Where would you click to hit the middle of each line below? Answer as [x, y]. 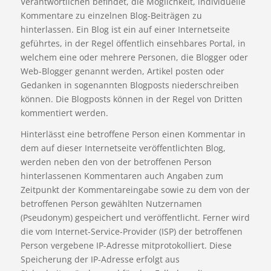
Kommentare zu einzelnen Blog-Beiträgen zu [111, 16]
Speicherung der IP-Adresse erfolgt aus [100, 260]
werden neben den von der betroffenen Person [116, 162]
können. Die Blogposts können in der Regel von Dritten [131, 99]
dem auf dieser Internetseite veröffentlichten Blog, [123, 148]
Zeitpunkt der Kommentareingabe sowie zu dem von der [135, 190]
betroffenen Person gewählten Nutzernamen [111, 204]
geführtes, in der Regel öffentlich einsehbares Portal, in [133, 44]
